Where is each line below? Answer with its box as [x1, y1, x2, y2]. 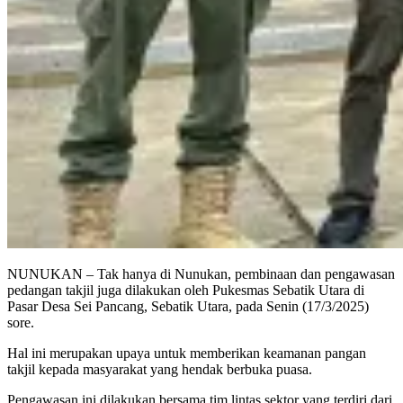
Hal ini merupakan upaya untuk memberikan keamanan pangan [7, 345, 366, 361]
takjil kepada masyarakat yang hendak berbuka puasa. [7, 361, 312, 377]
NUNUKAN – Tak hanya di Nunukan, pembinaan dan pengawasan [7, 265, 395, 282]
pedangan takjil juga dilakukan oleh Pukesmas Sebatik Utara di [7, 282, 364, 298]
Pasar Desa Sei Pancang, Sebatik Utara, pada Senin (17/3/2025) [7, 298, 369, 314]
